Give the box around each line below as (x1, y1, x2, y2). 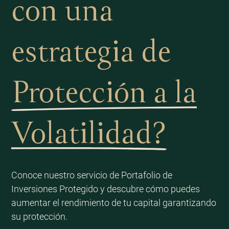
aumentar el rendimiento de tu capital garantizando (11, 197, 216, 208)
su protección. (11, 211, 67, 222)
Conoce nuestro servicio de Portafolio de (11, 169, 172, 180)
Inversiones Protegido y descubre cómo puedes (11, 183, 200, 194)
